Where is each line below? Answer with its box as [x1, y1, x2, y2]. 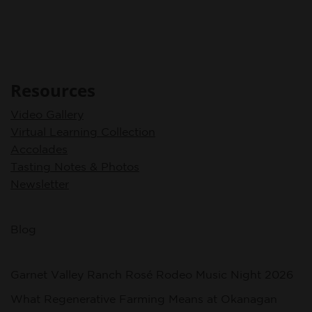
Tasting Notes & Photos [10, 159, 139, 173]
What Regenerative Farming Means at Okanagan [10, 292, 277, 305]
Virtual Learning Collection [10, 125, 155, 138]
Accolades [10, 142, 68, 155]
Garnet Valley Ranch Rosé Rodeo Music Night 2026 [10, 267, 293, 281]
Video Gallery [10, 107, 84, 120]
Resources [10, 78, 95, 102]
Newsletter [10, 177, 69, 190]
